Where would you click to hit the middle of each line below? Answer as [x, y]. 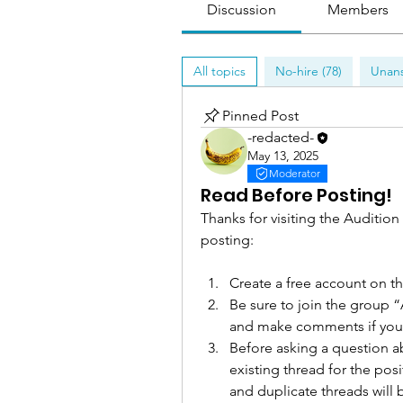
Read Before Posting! [296, 196]
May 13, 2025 [283, 156]
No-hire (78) [309, 71]
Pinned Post [260, 116]
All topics [219, 71]
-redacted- [281, 137]
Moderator [295, 174]
